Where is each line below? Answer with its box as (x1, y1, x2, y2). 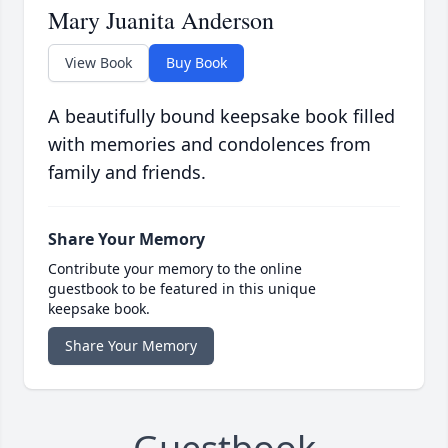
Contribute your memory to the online (48, 259, 302, 279)
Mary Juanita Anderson (48, 4, 274, 37)
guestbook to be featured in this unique (48, 279, 316, 299)
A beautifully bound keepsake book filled (48, 104, 395, 129)
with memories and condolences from (48, 132, 371, 157)
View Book (65, 53, 132, 73)
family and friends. (48, 160, 206, 185)
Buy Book (166, 53, 227, 73)
